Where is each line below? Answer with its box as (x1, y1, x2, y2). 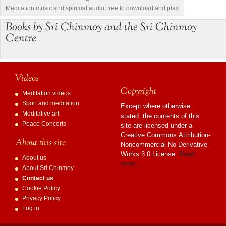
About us (22, 154, 47, 162)
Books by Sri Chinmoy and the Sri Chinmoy (6, 20, 197, 36)
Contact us (22, 175, 54, 182)
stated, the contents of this (121, 112, 199, 120)
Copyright (121, 85, 156, 99)
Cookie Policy (22, 185, 61, 192)
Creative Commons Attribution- (121, 131, 210, 139)
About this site (15, 137, 66, 150)
